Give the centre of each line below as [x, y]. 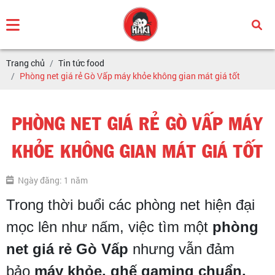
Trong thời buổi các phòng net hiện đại [130, 205]
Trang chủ [25, 63]
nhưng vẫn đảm [181, 249]
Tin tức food [81, 63]
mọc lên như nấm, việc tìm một [109, 227]
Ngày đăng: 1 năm [53, 180]
